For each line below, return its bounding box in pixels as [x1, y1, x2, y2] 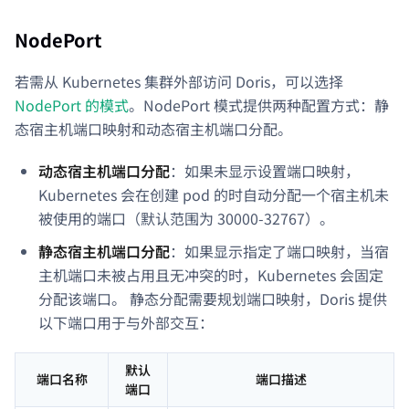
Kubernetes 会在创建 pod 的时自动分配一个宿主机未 [38, 184, 389, 206]
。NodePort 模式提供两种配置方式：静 [129, 94, 389, 117]
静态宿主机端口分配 [38, 240, 170, 263]
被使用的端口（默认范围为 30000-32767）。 [38, 207, 334, 230]
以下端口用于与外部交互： [38, 311, 214, 334]
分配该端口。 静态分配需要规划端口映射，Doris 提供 [38, 288, 387, 310]
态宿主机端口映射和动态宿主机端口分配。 [15, 118, 292, 141]
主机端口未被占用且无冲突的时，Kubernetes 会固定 [38, 264, 383, 287]
